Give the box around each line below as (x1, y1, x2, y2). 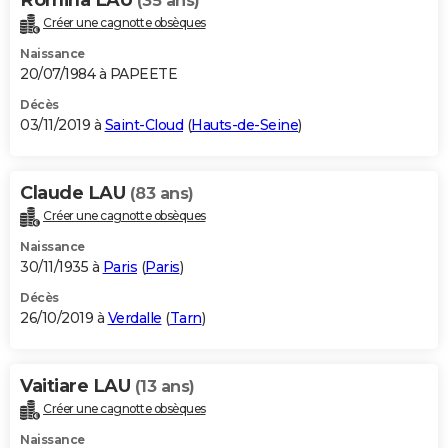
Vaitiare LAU (20, 374, 135, 397)
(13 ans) (134, 376, 195, 396)
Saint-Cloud (104, 116, 183, 135)
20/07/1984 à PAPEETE (20, 65, 177, 84)
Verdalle (107, 308, 162, 327)
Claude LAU (20, 182, 130, 205)
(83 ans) (129, 184, 194, 204)
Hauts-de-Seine (191, 116, 298, 135)
